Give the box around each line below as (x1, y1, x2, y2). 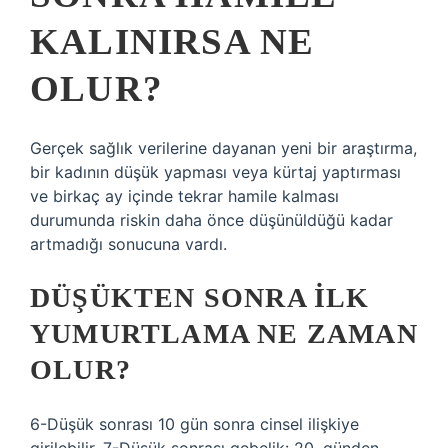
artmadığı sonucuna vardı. (30, 234, 227, 254)
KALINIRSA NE (30, 21, 315, 62)
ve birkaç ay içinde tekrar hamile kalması (30, 186, 339, 206)
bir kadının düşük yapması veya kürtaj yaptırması (30, 162, 401, 182)
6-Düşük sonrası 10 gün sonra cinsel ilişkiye (30, 414, 359, 434)
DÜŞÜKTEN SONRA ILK (30, 282, 370, 313)
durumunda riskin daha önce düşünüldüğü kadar (30, 210, 393, 230)
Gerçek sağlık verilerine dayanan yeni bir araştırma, (30, 138, 417, 158)
